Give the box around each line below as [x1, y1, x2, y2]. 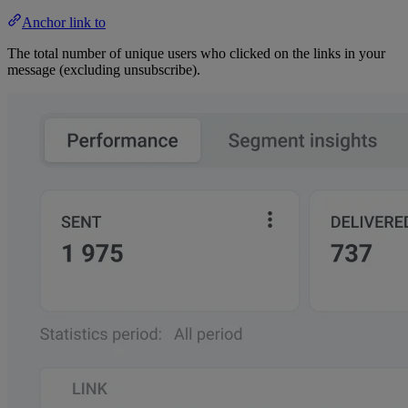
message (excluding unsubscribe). [7, 61, 200, 77]
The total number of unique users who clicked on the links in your [7, 45, 385, 61]
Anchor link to [22, 14, 106, 30]
